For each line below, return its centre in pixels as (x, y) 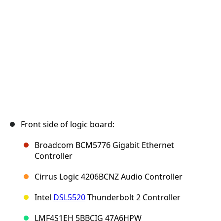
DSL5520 (69, 198)
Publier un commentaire (161, 10)
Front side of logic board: (68, 125)
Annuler (104, 10)
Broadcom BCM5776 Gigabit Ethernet (104, 145)
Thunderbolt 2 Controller (133, 198)
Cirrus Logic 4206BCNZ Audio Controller (109, 177)
